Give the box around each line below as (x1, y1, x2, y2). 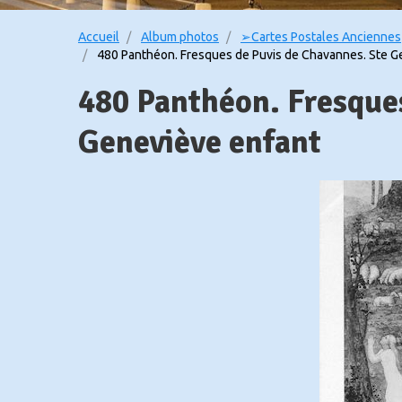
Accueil (78, 30, 119, 44)
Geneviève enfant (78, 122, 321, 162)
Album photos (141, 30, 219, 44)
